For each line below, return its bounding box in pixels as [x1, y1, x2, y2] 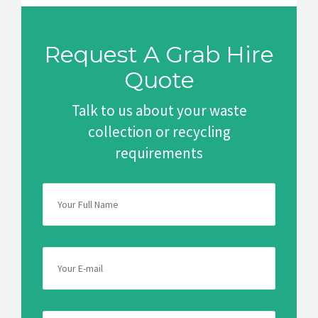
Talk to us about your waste [71, 100, 247, 120]
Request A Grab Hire [44, 40, 274, 68]
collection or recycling [87, 121, 231, 141]
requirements [115, 143, 203, 163]
